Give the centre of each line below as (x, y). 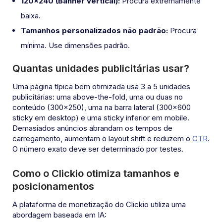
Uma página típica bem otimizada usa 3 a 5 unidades (101, 87)
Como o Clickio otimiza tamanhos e (96, 174)
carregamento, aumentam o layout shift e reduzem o (102, 139)
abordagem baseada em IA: (59, 215)
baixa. (31, 16)
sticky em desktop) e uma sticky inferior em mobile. (101, 118)
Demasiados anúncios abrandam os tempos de (92, 128)
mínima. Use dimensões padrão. (75, 46)
